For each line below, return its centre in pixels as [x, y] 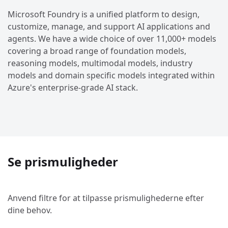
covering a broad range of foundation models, [97, 51]
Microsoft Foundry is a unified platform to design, [104, 15]
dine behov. [30, 210]
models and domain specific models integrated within [111, 76]
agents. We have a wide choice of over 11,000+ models [112, 39]
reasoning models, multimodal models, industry [100, 63]
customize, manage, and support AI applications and [109, 27]
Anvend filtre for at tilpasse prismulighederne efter [106, 198]
